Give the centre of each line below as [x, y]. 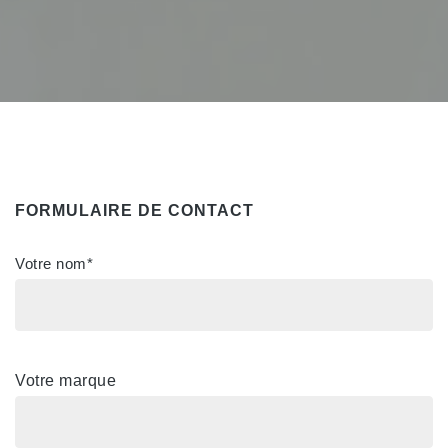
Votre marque [65, 380]
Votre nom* [54, 263]
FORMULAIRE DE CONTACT [134, 210]
